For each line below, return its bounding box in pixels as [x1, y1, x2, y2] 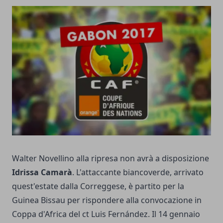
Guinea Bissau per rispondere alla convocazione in [12, 195, 202, 206]
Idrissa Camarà [12, 167, 72, 178]
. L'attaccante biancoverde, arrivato [72, 167, 204, 178]
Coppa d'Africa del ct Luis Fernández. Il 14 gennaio [12, 209, 200, 220]
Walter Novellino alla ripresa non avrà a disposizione [12, 153, 209, 164]
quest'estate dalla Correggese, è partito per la [12, 181, 184, 192]
